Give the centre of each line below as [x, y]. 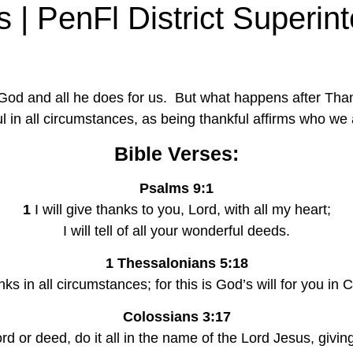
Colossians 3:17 [176, 317]
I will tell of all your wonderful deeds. [176, 230]
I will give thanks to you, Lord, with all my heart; [180, 209]
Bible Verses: [176, 153]
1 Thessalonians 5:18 [176, 263]
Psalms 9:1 [176, 188]
